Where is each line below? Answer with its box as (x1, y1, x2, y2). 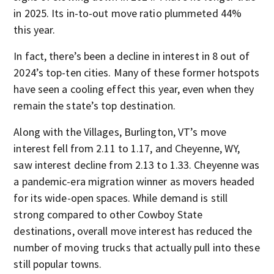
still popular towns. (13, 256, 102, 271)
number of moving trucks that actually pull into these (13, 240, 260, 254)
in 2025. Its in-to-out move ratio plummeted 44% (13, 6, 242, 20)
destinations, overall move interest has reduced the (13, 223, 253, 238)
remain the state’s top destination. (13, 98, 176, 113)
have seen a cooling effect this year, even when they (13, 81, 254, 96)
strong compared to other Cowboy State (13, 207, 203, 221)
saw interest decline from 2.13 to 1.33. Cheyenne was (13, 157, 260, 172)
